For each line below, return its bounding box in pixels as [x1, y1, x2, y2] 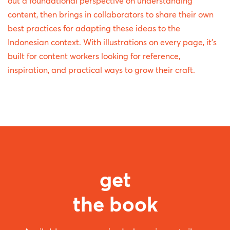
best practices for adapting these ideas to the [8, 23, 180, 34]
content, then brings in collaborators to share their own [8, 9, 214, 20]
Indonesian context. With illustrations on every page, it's [8, 37, 217, 48]
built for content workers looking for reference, [8, 51, 180, 62]
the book [72, 191, 158, 217]
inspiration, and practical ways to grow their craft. [8, 65, 195, 75]
